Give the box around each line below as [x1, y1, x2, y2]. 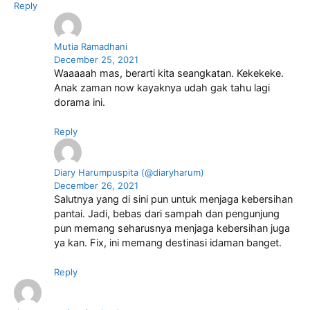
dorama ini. [53, 96, 105, 109]
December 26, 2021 [53, 180, 138, 192]
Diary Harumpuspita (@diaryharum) [53, 167, 204, 179]
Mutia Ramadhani [53, 41, 127, 53]
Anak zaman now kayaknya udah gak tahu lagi [53, 82, 270, 95]
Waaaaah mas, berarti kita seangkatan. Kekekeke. [53, 67, 284, 80]
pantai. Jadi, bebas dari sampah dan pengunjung [53, 208, 280, 221]
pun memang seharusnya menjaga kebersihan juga [53, 222, 290, 235]
